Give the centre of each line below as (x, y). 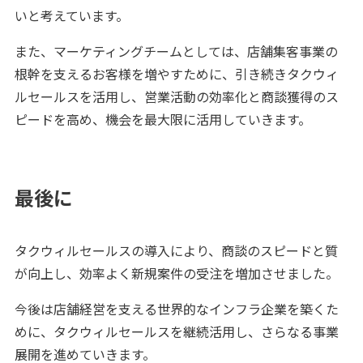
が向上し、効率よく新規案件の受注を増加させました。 (176, 273)
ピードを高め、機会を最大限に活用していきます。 (162, 120)
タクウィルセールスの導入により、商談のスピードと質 (176, 251)
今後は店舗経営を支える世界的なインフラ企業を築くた (176, 309)
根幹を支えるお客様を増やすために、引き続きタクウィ (176, 74)
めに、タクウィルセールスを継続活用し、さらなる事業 (176, 332)
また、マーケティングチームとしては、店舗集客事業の (176, 51)
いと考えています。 (71, 16)
